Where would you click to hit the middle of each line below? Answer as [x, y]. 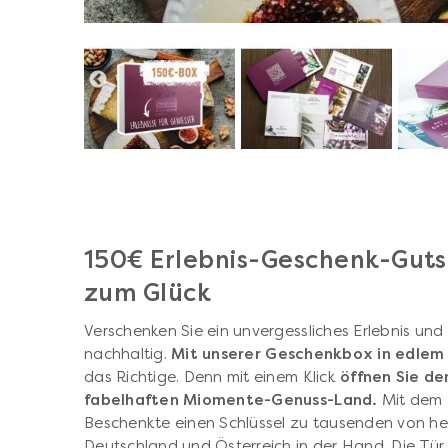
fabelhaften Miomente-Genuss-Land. [233, 399]
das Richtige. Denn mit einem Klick [212, 376]
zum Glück [148, 292]
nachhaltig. [128, 353]
